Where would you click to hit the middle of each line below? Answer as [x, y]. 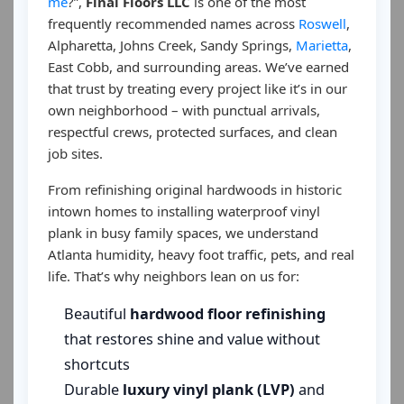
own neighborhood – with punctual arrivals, [184, 110]
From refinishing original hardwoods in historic [195, 189]
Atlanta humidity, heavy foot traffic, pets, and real [201, 254]
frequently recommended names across [173, 23]
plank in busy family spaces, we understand [183, 233]
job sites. [75, 153]
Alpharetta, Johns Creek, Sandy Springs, [172, 45]
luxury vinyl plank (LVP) [209, 390]
